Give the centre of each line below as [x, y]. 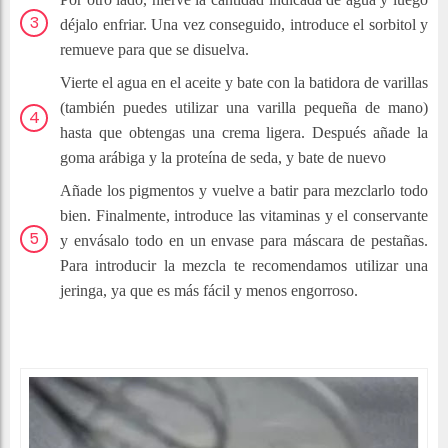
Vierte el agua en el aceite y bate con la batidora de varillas [244, 83]
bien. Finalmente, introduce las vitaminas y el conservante [244, 216]
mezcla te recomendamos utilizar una [305, 266]
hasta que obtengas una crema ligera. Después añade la [244, 133]
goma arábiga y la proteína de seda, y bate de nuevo [223, 158]
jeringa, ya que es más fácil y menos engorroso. [209, 291]
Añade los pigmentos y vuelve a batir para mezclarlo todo [244, 191]
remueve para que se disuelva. [154, 50]
